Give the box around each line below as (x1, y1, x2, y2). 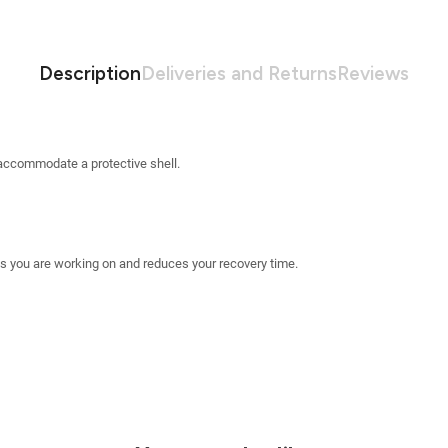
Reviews (337, 61, 409, 85)
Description (39, 61, 141, 85)
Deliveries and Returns (141, 61, 337, 85)
